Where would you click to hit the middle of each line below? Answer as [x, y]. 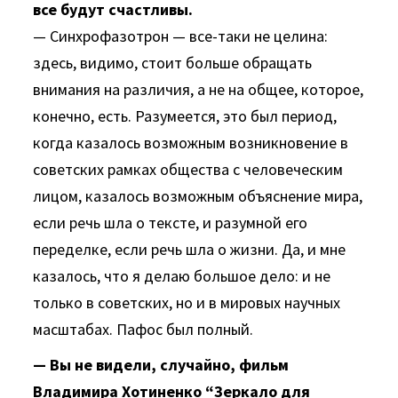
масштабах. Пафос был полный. [143, 329]
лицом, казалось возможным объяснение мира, [198, 196]
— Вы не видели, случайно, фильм [161, 365]
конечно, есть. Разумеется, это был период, [185, 116]
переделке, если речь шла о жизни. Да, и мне [190, 249]
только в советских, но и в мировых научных [187, 302]
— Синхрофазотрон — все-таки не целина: [181, 36]
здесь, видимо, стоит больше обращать [173, 63]
